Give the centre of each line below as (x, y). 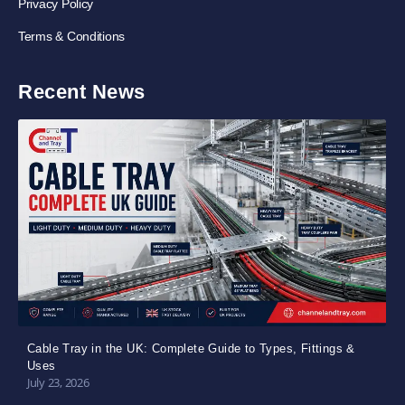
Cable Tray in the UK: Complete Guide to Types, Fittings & (191, 348)
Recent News (82, 92)
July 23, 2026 (58, 382)
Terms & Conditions (72, 36)
